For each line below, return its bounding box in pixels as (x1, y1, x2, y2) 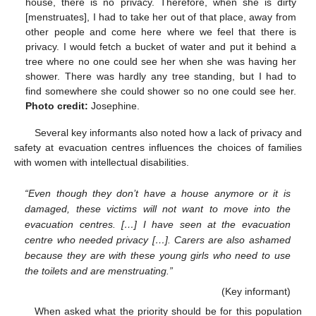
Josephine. (88, 99, 140, 111)
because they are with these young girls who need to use (25, 249, 291, 261)
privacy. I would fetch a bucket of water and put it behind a (25, 40, 296, 52)
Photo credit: (25, 99, 89, 111)
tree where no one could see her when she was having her (25, 55, 296, 67)
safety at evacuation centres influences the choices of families (14, 142, 302, 154)
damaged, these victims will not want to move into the (25, 202, 291, 214)
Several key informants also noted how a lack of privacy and (34, 127, 302, 139)
